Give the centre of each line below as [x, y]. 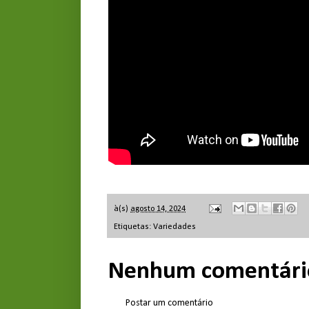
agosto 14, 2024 [158, 209]
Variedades [175, 227]
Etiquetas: [133, 227]
